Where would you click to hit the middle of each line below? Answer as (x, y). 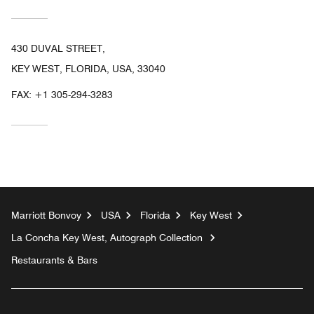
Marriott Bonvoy (46, 215)
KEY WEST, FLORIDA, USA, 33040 (88, 68)
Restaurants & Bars (54, 260)
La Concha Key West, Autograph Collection (107, 237)
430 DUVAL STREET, (58, 48)
